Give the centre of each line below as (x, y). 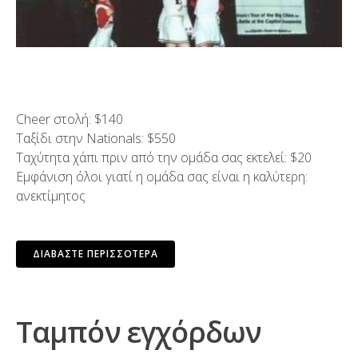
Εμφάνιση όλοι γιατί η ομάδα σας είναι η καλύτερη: (162, 177)
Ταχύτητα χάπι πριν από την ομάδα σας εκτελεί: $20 (164, 158)
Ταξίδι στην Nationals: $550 (96, 139)
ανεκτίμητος (51, 196)
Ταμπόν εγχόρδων (139, 332)
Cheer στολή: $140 (70, 119)
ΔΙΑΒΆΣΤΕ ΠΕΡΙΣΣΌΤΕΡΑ (95, 254)
